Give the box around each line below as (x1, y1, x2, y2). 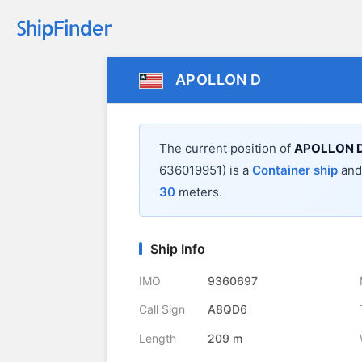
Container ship (252, 162, 338, 179)
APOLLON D (175, 71, 263, 88)
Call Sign (139, 302, 185, 317)
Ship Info (150, 241, 205, 258)
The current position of (159, 141, 294, 157)
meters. (175, 184, 222, 200)
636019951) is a (159, 162, 252, 179)
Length (139, 330, 176, 345)
